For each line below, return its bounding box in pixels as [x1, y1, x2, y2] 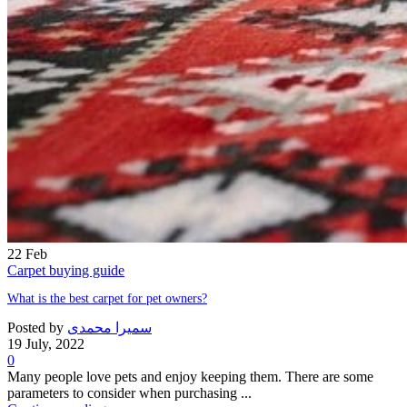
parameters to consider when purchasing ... [7, 385, 252, 402]
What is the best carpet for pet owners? [7, 292, 207, 306]
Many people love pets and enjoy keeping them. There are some [7, 369, 373, 385]
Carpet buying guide [7, 263, 124, 279]
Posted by [7, 320, 64, 336]
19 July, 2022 [7, 336, 84, 352]
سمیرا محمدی [67, 320, 152, 336]
